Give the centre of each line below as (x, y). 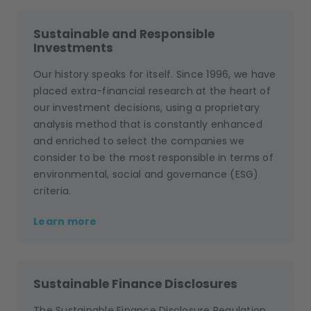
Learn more (65, 221)
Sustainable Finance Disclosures (135, 284)
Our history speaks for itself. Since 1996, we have (155, 74)
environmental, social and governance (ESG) (146, 174)
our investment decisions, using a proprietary (147, 108)
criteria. (52, 191)
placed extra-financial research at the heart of (152, 91)
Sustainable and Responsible (124, 34)
